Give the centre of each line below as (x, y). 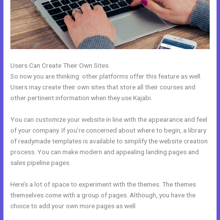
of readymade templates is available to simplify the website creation (109, 141)
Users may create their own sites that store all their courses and (103, 87)
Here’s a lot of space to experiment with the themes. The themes (103, 184)
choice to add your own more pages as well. (74, 206)
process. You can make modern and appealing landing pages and (105, 151)
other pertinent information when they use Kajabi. (82, 98)
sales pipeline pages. (41, 162)
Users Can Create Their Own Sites (60, 65)
